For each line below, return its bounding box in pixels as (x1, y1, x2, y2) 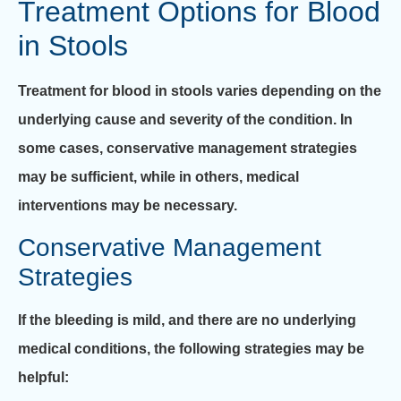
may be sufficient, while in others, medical (18, 169, 299, 185)
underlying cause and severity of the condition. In (18, 112, 353, 128)
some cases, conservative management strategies (18, 141, 357, 157)
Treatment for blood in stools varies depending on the (18, 83, 381, 99)
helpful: (18, 370, 69, 386)
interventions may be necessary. (18, 198, 237, 214)
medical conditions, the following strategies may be (18, 341, 364, 357)
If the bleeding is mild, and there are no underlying (18, 312, 356, 328)
